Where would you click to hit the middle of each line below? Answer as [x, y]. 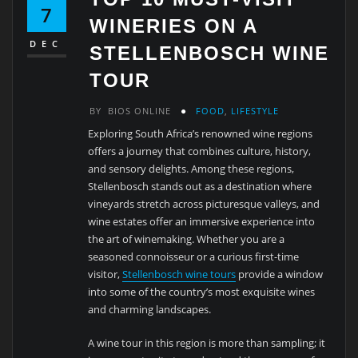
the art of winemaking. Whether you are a [187, 239]
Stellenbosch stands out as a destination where [200, 186]
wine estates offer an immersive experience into [202, 221]
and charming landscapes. [150, 309]
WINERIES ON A [174, 26]
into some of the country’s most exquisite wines [202, 291]
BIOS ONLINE [140, 110]
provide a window [280, 274]
